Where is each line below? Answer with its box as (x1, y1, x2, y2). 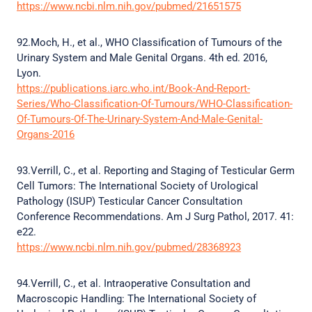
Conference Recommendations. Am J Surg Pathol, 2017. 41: (17, 210, 294, 223)
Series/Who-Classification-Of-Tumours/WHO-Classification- (17, 97, 292, 110)
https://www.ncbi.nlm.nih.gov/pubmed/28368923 (17, 241, 241, 253)
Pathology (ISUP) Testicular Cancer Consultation (17, 195, 242, 208)
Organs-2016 (17, 128, 75, 141)
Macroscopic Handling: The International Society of (17, 292, 256, 305)
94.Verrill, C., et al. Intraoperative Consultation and (17, 277, 250, 290)
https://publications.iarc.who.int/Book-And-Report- (17, 82, 250, 95)
